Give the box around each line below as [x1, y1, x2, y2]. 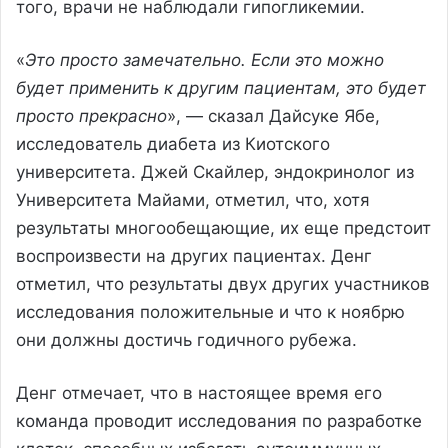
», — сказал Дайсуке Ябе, [167, 105, 380, 126]
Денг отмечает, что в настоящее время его [16, 382, 382, 403]
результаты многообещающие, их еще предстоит [16, 217, 431, 238]
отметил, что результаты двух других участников [16, 273, 430, 294]
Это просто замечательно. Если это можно [25, 49, 384, 70]
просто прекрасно [16, 105, 167, 126]
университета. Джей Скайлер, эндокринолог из [16, 161, 414, 182]
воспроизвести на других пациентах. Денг [16, 245, 372, 266]
